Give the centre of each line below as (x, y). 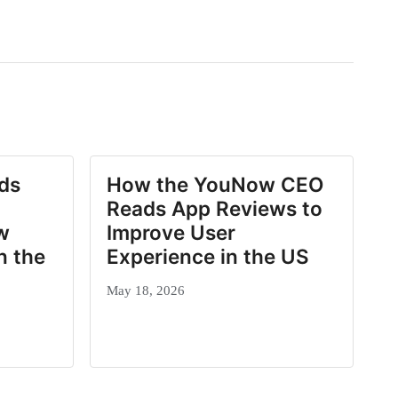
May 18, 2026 (145, 291)
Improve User (171, 233)
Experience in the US (207, 257)
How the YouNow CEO (215, 185)
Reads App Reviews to (214, 209)
